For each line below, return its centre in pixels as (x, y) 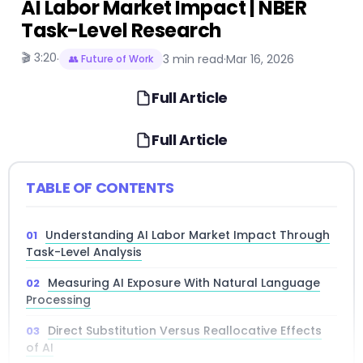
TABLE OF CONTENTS (100, 188)
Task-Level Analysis (84, 252)
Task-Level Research (122, 31)
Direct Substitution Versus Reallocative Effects (185, 331)
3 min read (193, 59)
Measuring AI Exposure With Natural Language (184, 283)
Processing (58, 300)
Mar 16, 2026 (260, 59)
